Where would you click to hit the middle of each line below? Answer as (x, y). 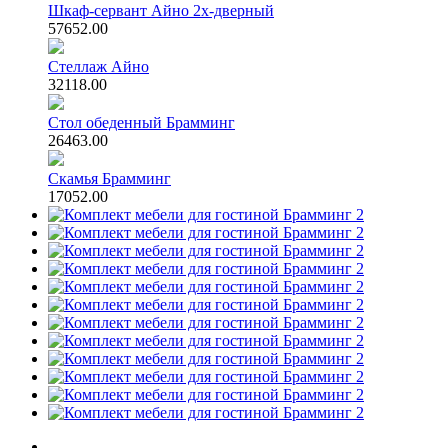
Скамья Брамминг (109, 179)
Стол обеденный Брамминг (141, 123)
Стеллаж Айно (98, 67)
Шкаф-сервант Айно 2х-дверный (161, 11)
